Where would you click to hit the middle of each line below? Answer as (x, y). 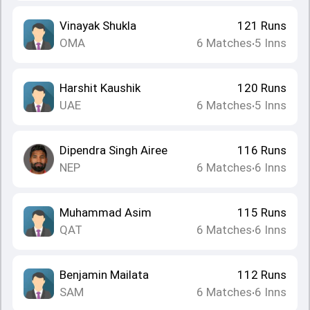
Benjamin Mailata (104, 275)
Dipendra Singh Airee (113, 150)
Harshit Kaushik (100, 88)
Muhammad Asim (106, 212)
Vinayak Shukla (98, 26)
